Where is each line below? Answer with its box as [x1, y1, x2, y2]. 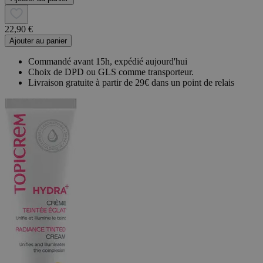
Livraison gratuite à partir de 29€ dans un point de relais [28, 77, 234, 87]
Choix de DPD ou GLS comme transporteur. [28, 66, 194, 77]
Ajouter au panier [9, 36, 67, 45]
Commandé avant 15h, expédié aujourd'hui [28, 56, 187, 66]
